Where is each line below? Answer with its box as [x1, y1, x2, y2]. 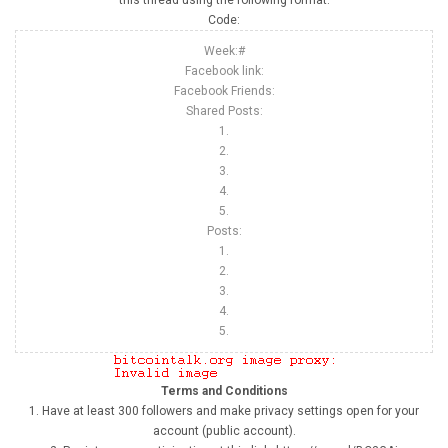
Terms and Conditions [160, 383, 288, 398]
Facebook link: [184, 64, 264, 79]
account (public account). [152, 423, 296, 438]
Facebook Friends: [173, 84, 275, 99]
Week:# [203, 44, 245, 59]
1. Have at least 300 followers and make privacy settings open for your [29, 403, 419, 418]
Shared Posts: [185, 104, 263, 119]
